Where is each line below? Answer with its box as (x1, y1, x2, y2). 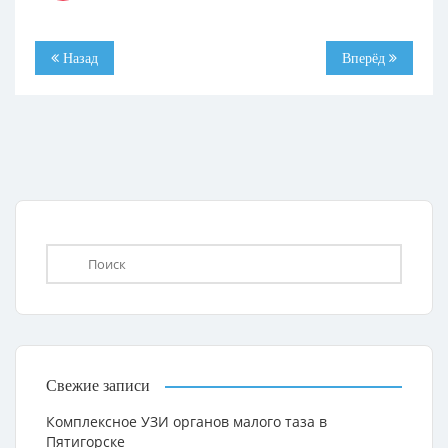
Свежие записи (46, 375, 150, 395)
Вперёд (342, 49, 389, 67)
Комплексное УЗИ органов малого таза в (46, 412, 327, 431)
